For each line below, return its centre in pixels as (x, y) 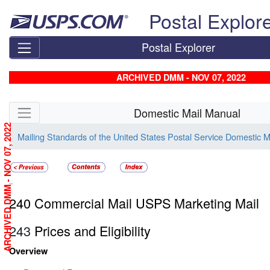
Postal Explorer (179, 47)
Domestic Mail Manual (187, 112)
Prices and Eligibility (91, 231)
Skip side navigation (47, 108)
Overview (28, 251)
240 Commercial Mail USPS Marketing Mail (134, 203)
